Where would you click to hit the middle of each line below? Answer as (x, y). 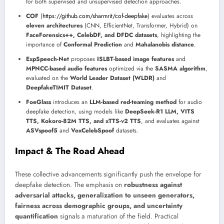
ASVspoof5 (42, 130)
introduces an (70, 102)
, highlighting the (179, 35)
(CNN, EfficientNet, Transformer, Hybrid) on (140, 25)
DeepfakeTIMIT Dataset (59, 87)
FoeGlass (38, 102)
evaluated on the (48, 78)
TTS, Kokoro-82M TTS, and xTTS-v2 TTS (83, 121)
